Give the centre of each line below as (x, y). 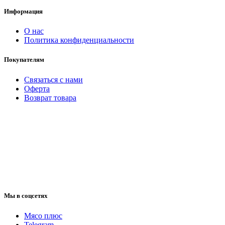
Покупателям (24, 60)
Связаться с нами (53, 79)
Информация (23, 12)
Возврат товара (50, 97)
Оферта (37, 88)
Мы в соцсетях (26, 196)
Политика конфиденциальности (79, 40)
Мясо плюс (43, 215)
